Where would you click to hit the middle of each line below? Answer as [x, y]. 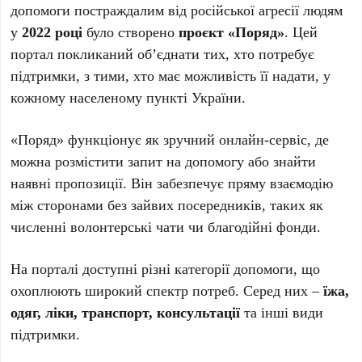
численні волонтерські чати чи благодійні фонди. [166, 226]
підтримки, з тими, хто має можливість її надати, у [171, 75]
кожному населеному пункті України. [128, 97]
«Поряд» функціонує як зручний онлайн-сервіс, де [170, 139]
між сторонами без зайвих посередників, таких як [167, 204]
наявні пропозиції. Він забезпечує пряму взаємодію [172, 183]
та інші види [282, 312]
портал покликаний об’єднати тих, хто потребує [163, 53]
